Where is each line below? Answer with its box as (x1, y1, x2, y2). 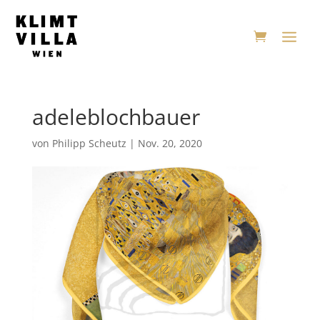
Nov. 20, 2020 (137, 136, 202, 150)
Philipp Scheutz (51, 136, 126, 150)
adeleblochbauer (31, 102, 200, 131)
